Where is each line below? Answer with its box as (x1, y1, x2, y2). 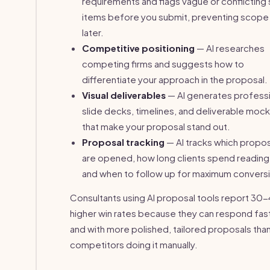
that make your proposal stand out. (82, 121, 230, 132)
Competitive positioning (82, 42, 195, 54)
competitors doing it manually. (70, 239, 198, 250)
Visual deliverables (82, 89, 166, 101)
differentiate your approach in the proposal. (82, 74, 268, 85)
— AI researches (195, 42, 265, 54)
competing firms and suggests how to (82, 58, 244, 69)
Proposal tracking (82, 136, 165, 148)
